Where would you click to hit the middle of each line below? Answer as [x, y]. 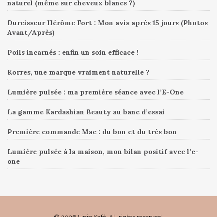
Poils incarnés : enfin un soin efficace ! [73, 52]
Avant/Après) [31, 32]
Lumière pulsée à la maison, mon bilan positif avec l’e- [103, 151]
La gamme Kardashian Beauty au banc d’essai [86, 112]
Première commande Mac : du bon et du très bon [92, 132]
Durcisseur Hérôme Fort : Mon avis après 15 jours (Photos [108, 23]
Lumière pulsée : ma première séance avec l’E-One [95, 92]
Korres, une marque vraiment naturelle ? [78, 72]
